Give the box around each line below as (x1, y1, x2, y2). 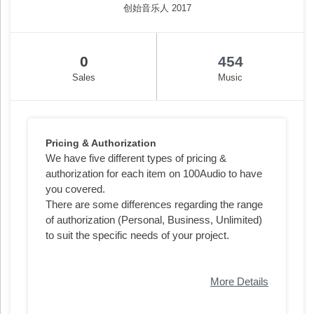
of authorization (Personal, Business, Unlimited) (46, 213, 262, 226)
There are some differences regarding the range (46, 198, 263, 210)
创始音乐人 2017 (123, 2, 191, 13)
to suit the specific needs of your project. (46, 228, 229, 241)
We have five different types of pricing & (46, 151, 226, 164)
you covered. (46, 182, 105, 195)
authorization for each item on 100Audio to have (46, 167, 262, 179)
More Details (210, 275, 268, 287)
